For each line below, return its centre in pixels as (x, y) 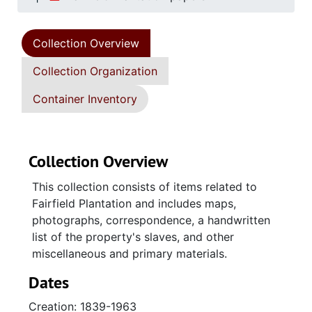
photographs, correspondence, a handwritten (151, 220)
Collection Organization (95, 71)
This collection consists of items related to (145, 187)
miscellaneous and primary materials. (130, 253)
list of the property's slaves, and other (133, 237)
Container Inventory (85, 99)
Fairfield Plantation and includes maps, (134, 203)
